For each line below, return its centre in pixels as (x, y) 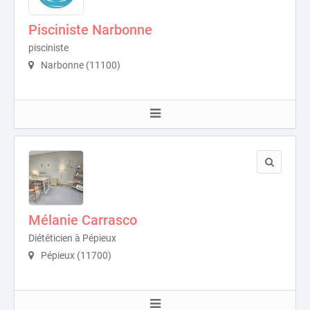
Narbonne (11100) (80, 65)
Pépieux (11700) (75, 255)
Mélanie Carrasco (83, 220)
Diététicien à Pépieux (72, 238)
